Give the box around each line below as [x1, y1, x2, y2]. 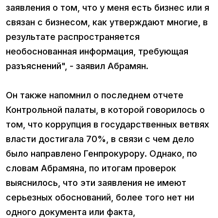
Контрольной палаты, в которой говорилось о [6, 104, 205, 115]
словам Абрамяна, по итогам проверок [6, 163, 176, 173]
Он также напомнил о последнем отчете [6, 90, 183, 100]
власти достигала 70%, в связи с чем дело [6, 133, 194, 144]
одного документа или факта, [6, 206, 135, 217]
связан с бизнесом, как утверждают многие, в [6, 17, 208, 27]
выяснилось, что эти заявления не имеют [6, 177, 186, 188]
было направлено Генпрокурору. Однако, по [6, 148, 197, 159]
